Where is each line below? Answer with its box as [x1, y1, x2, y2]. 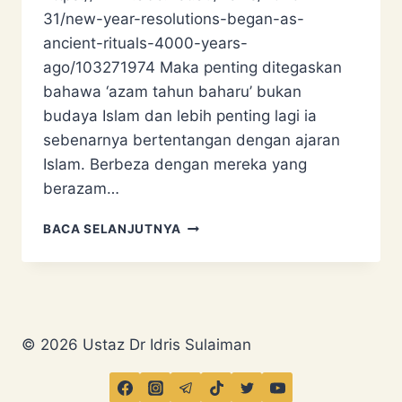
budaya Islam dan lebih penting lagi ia [43, 107, 317, 126]
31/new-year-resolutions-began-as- [43, 10, 304, 29]
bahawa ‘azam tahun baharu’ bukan [43, 83, 301, 101]
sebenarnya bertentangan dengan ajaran [43, 131, 340, 150]
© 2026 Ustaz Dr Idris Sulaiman [22, 336, 251, 354]
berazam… [43, 179, 119, 198]
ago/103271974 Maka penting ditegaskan [43, 58, 342, 77]
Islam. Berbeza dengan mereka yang [43, 155, 307, 174]
